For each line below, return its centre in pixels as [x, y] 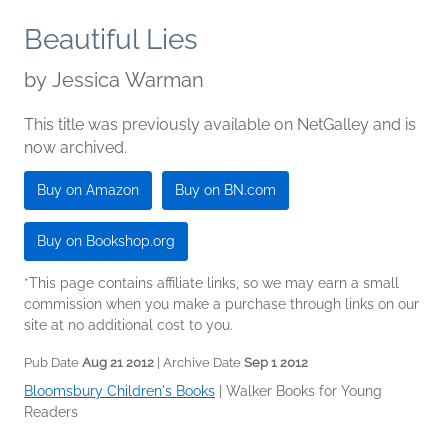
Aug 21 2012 [118, 363]
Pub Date [53, 363]
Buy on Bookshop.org [106, 241]
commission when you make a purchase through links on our [221, 304]
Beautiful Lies [111, 40]
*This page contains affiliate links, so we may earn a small [211, 283]
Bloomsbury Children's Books [119, 391]
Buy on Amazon [88, 190]
